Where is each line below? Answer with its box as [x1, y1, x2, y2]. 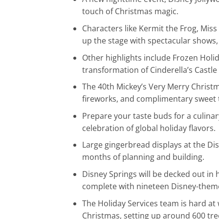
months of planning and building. [82, 152, 204, 163]
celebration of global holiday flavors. [82, 122, 216, 133]
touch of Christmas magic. [82, 6, 178, 17]
